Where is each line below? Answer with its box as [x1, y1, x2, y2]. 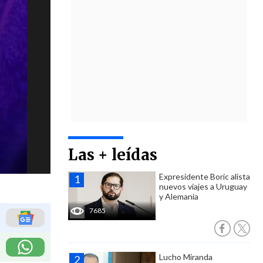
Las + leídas [68, 145, 157, 164]
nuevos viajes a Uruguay [159, 181, 247, 191]
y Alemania [159, 191, 198, 201]
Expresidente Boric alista [159, 171, 250, 181]
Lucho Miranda [159, 252, 213, 262]
